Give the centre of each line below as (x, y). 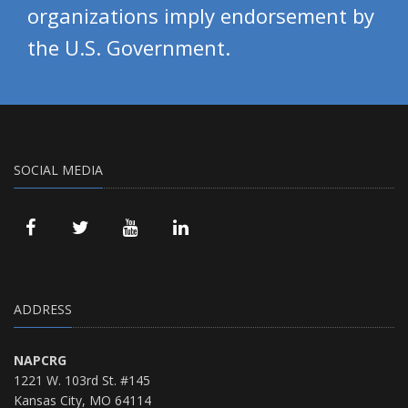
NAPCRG (40, 360)
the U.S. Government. (129, 47)
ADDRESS (43, 309)
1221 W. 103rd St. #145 (82, 380)
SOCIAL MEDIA (58, 169)
